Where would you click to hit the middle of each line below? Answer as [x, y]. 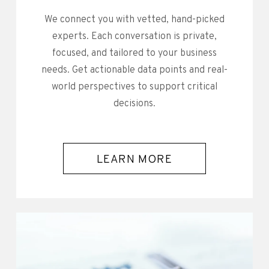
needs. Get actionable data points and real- [134, 70]
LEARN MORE [134, 159]
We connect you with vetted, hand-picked [134, 20]
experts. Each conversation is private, [134, 36]
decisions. [134, 104]
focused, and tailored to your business [134, 53]
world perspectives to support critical [134, 87]
